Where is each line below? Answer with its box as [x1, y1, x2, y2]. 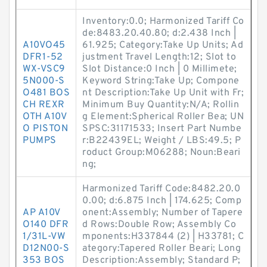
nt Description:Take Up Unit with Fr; [82, 87, 244, 99]
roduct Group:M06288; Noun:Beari [82, 147, 241, 159]
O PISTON [23, 123, 68, 135]
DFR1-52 [23, 51, 63, 63]
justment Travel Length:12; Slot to [82, 51, 236, 63]
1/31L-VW [23, 231, 65, 243]
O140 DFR [23, 219, 69, 231]
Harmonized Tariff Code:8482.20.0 [82, 183, 240, 195]
